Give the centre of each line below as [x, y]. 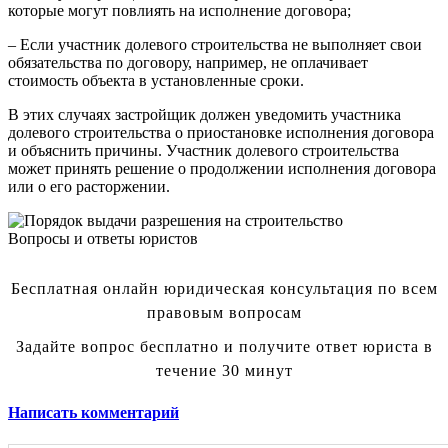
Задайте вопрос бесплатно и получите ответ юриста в [224, 346]
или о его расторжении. [89, 186]
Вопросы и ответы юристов [103, 238]
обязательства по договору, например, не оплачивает [188, 62]
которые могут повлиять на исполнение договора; [179, 10]
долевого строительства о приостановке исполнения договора [221, 132]
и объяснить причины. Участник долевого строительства [203, 150]
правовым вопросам [224, 312]
